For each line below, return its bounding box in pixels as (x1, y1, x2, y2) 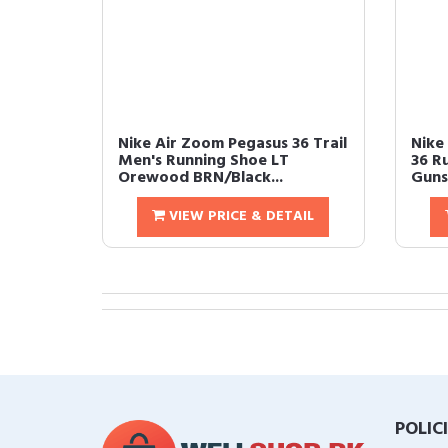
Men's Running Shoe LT (118, 148, 289, 174)
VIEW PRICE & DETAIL (165, 205, 315, 228)
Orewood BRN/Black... (118, 165, 283, 191)
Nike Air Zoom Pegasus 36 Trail (118, 131, 347, 157)
